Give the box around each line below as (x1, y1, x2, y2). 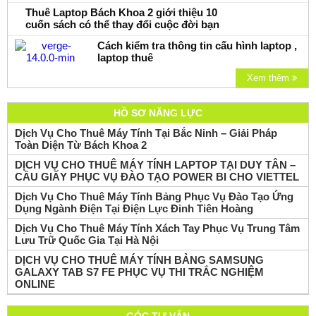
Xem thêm (247, 73, 292, 84)
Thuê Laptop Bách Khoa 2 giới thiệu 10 (25, 6, 217, 19)
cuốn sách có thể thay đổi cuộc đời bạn (25, 18, 219, 31)
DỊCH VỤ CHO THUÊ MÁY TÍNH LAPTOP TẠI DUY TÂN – (15, 159, 296, 171)
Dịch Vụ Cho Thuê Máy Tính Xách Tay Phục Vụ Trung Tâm (15, 222, 300, 235)
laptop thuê (97, 51, 153, 64)
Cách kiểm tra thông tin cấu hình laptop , (97, 39, 297, 52)
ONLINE (15, 278, 55, 291)
